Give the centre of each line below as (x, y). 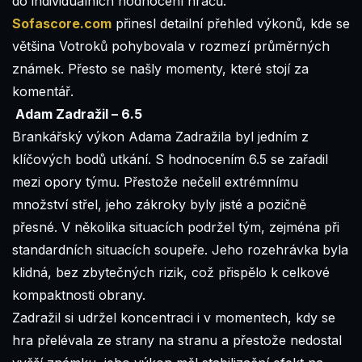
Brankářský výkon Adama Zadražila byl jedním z (160, 136)
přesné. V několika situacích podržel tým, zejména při (176, 227)
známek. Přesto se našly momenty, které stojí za (160, 68)
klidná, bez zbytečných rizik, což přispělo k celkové (171, 272)
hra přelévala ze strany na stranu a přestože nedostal (177, 340)
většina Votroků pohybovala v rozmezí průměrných (171, 46)
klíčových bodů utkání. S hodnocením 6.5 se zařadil (170, 159)
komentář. (43, 91)
